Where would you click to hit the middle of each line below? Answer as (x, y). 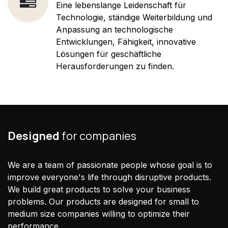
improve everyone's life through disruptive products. (109, 177)
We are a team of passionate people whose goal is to (110, 165)
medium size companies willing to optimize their (99, 213)
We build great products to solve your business (99, 189)
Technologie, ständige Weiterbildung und (134, 17)
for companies (98, 136)
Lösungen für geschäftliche (109, 54)
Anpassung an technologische (115, 29)
